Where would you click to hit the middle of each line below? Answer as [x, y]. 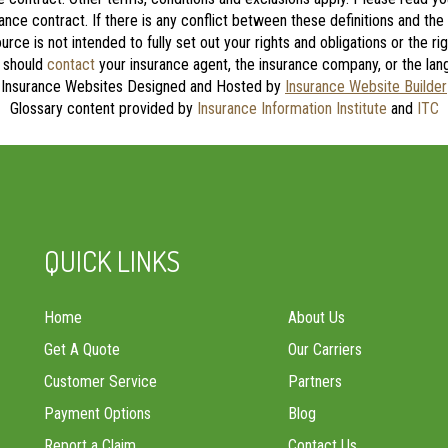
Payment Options [97, 413]
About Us [316, 317]
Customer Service [100, 381]
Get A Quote [82, 349]
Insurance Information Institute [291, 108]
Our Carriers [324, 349]
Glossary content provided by [103, 108]
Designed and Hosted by [204, 86]
